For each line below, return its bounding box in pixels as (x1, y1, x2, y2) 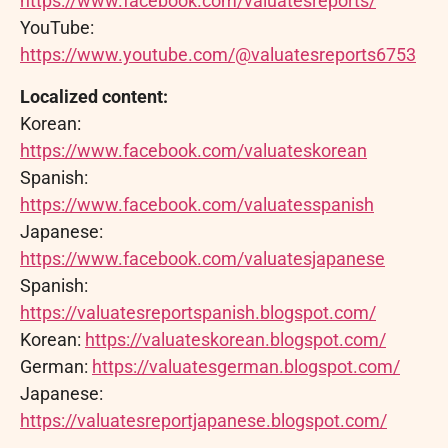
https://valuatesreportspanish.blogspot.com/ (20, 301, 376, 323)
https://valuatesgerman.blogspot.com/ (92, 355, 400, 377)
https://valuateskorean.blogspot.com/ (85, 328, 386, 350)
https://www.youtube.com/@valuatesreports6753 (20, 44, 416, 66)
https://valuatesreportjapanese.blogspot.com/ (20, 409, 387, 431)
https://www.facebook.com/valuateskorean (20, 139, 367, 161)
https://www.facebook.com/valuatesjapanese (20, 247, 385, 269)
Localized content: (20, 85, 168, 107)
